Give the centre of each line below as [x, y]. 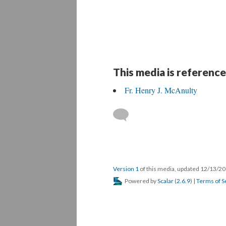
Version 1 [126, 169]
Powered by [140, 181]
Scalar [165, 181]
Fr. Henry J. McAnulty [161, 90]
